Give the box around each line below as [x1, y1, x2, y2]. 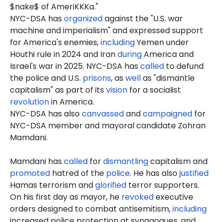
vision [106, 84, 127, 96]
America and [142, 49, 194, 60]
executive [154, 191, 193, 203]
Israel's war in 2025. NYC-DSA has [10, 60, 140, 72]
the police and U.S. [10, 72, 83, 84]
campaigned [143, 108, 192, 120]
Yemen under [135, 37, 189, 49]
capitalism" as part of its [10, 84, 106, 96]
